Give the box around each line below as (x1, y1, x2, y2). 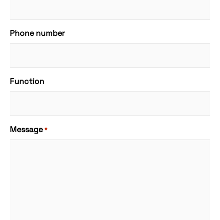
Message (10, 124, 43, 135)
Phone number (10, 28, 65, 39)
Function (10, 76, 44, 87)
